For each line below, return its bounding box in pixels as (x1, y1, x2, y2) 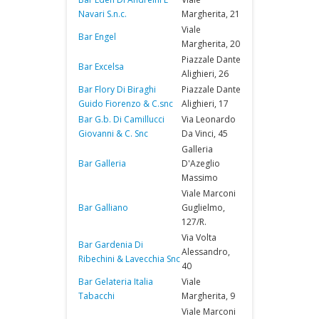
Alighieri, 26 (182, 68, 229, 80)
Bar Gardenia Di (78, 239, 143, 251)
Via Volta (182, 231, 216, 244)
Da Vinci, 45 (182, 127, 228, 140)
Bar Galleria (78, 157, 126, 169)
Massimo (182, 172, 218, 184)
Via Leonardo (182, 113, 236, 125)
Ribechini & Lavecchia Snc (78, 253, 180, 265)
